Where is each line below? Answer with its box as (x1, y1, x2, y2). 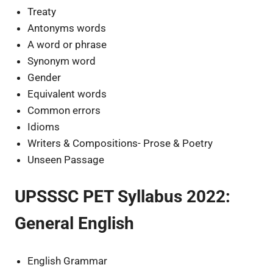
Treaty (27, 5, 57, 18)
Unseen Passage (27, 153, 105, 166)
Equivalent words (27, 87, 107, 100)
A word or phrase (27, 38, 107, 51)
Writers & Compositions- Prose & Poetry (27, 136, 213, 149)
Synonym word (27, 54, 96, 67)
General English (15, 213, 134, 234)
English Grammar (27, 254, 108, 267)
